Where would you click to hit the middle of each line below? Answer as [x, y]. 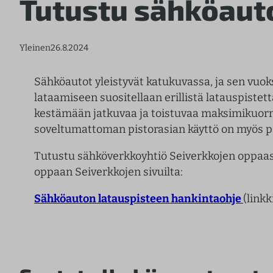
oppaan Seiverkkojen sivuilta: [108, 172]
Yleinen [35, 48]
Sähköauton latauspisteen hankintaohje [139, 198]
